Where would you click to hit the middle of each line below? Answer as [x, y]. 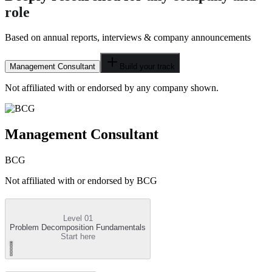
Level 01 [78, 219]
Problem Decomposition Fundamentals [78, 228]
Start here [78, 237]
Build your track [147, 67]
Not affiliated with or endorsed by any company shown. [112, 88]
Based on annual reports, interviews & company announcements [128, 38]
